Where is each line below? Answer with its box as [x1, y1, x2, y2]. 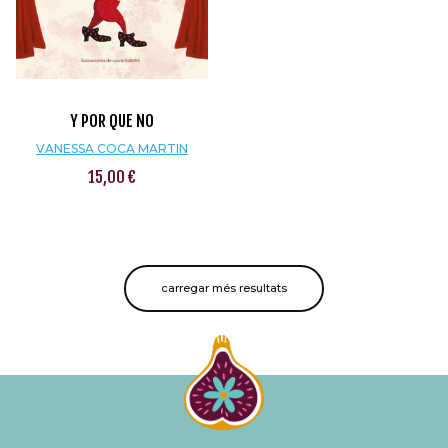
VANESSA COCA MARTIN [36, 141, 188, 156]
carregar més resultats [161, 281, 287, 295]
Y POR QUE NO [70, 111, 154, 131]
